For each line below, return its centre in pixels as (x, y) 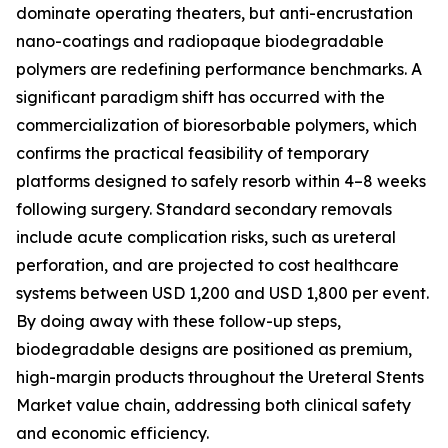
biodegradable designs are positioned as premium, (214, 349)
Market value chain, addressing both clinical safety (213, 405)
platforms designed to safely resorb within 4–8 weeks (221, 181)
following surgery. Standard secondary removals (204, 209)
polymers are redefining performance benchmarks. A (219, 69)
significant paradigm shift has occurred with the (200, 97)
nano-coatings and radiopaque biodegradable (200, 41)
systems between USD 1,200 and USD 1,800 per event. (222, 293)
